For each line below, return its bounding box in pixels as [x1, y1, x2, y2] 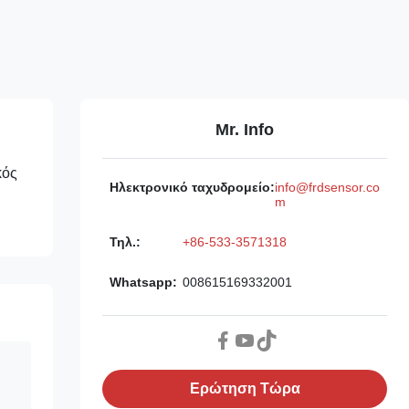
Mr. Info [215, 120, 274, 139]
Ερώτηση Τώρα [189, 380, 300, 396]
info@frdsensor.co [275, 179, 380, 194]
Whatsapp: [110, 274, 177, 289]
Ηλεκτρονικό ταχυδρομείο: [110, 179, 275, 194]
